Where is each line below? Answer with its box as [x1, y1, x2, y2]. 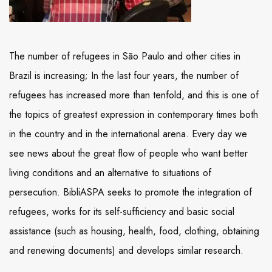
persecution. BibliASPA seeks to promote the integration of [9, 185, 252, 200]
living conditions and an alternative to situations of [9, 166, 211, 180]
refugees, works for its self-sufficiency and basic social [9, 205, 234, 219]
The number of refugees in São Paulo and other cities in [9, 49, 240, 64]
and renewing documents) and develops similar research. [9, 243, 243, 258]
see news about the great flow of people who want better [9, 146, 248, 161]
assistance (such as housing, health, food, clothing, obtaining [9, 224, 259, 239]
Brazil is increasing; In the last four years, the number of [9, 69, 239, 83]
